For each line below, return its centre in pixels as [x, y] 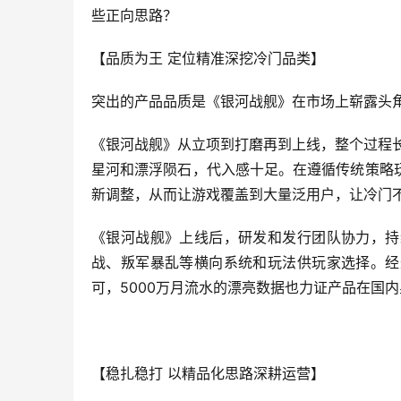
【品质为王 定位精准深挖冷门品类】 [208, 59]
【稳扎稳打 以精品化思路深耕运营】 [208, 374]
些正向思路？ [134, 16]
